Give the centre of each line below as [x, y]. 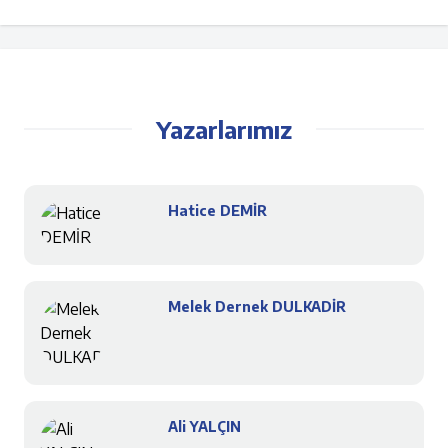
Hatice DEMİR [217, 211]
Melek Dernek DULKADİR [257, 307]
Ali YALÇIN [204, 427]
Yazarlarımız [224, 129]
